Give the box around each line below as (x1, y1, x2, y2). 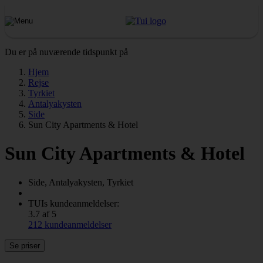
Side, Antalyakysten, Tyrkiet (28, 177, 133, 187)
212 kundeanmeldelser (28, 219, 112, 230)
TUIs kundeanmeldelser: (28, 198, 119, 208)
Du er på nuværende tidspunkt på (5, 47, 128, 57)
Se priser (9, 241, 40, 250)
